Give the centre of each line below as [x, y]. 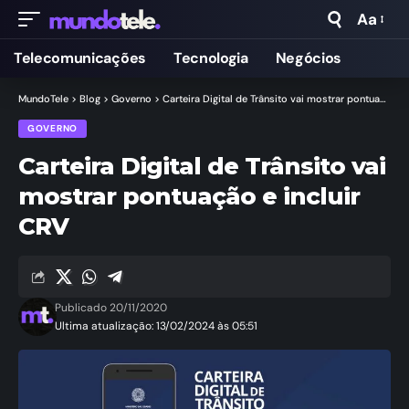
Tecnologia [210, 58]
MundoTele [43, 99]
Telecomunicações [80, 58]
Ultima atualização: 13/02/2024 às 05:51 [157, 326]
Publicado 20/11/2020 [111, 308]
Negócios [309, 58]
